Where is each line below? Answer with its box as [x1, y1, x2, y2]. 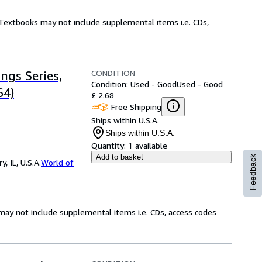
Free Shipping [111, 101, 161, 112]
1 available [128, 140, 167, 150]
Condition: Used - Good [91, 79, 177, 89]
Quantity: [91, 140, 126, 150]
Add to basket [96, 153, 143, 161]
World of [41, 157, 74, 167]
